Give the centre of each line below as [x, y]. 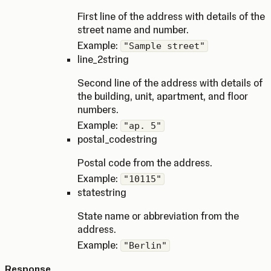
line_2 [90, 59]
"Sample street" [164, 46]
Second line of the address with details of [170, 83]
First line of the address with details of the [171, 16]
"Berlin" [145, 246]
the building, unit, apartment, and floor [163, 96]
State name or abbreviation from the [158, 216]
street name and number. [133, 30]
